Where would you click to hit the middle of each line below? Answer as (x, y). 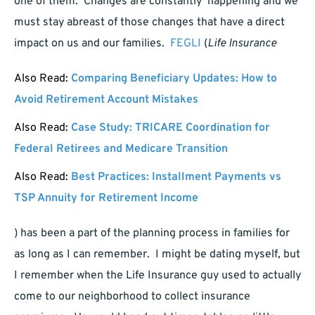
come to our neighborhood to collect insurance (132, 297)
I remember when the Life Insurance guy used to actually (157, 276)
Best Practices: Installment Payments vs (176, 178)
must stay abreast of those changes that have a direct (149, 23)
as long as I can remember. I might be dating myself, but (157, 255)
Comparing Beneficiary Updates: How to (174, 79)
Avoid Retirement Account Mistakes (106, 100)
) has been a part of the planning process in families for (152, 234)
